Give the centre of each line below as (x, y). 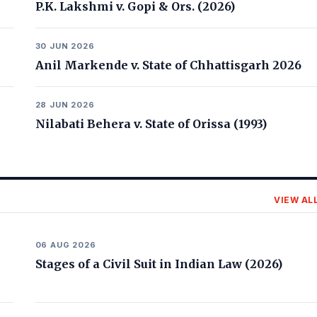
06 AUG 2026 (65, 245)
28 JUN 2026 (65, 105)
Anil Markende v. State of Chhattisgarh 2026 (168, 65)
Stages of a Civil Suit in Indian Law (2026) (158, 264)
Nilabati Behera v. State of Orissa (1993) (151, 124)
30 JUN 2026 (65, 46)
